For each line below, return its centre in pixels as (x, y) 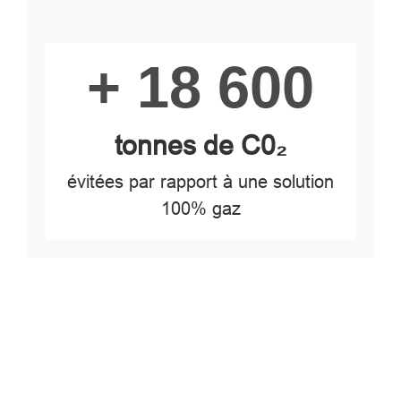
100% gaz (200, 208)
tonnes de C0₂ (200, 145)
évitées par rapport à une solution (200, 181)
